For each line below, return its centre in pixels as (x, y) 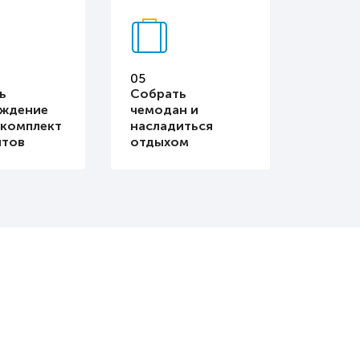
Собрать (158, 93)
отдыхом (159, 141)
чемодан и (164, 109)
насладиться (171, 125)
